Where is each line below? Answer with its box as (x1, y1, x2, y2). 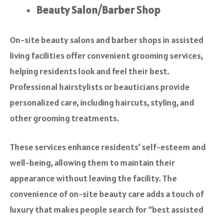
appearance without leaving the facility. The (10, 173, 177, 184)
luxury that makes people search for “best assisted (10, 204, 203, 216)
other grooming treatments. (10, 112, 119, 124)
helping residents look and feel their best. (10, 66, 169, 77)
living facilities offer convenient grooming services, (10, 50, 203, 62)
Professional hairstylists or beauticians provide (10, 81, 190, 93)
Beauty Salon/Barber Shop (36, 3, 162, 17)
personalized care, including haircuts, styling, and (10, 97, 194, 109)
